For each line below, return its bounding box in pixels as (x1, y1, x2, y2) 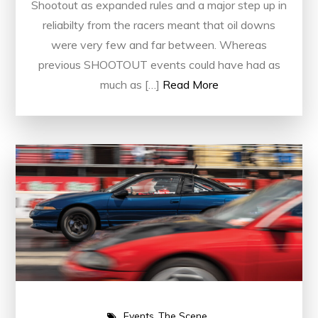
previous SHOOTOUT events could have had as (38, 57, 280, 72)
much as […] (99, 77, 160, 92)
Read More (162, 77, 219, 92)
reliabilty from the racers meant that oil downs (43, 18, 275, 33)
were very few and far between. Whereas (51, 38, 267, 53)
